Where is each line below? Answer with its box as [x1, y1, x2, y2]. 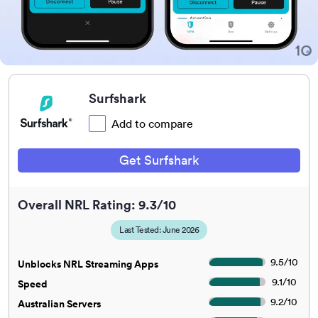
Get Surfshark [119, 152, 199, 169]
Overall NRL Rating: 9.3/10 [18, 197, 176, 214]
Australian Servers [18, 297, 101, 311]
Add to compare [111, 116, 193, 131]
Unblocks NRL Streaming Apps [18, 258, 158, 271]
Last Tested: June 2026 [119, 224, 199, 236]
